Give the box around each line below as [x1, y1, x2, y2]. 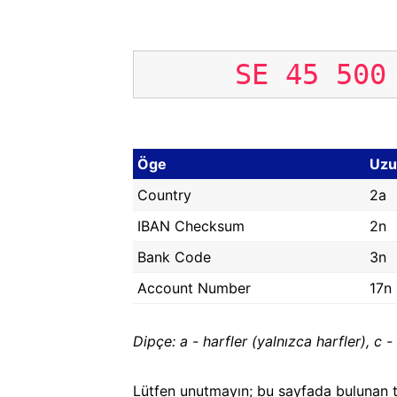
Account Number [137, 279, 251, 297]
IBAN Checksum [137, 217, 245, 235]
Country [137, 186, 191, 204]
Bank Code [137, 248, 211, 266]
